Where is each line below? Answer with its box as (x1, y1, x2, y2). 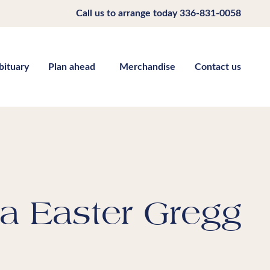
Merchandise (119, 62, 175, 72)
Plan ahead (48, 62, 95, 72)
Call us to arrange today (76, 8, 180, 18)
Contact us (195, 62, 241, 72)
